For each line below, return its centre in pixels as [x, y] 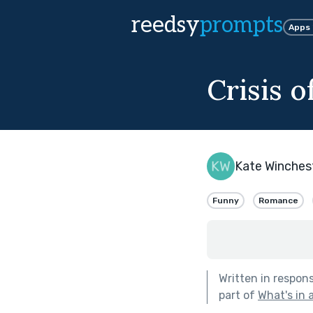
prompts [241, 25]
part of [238, 295]
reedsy [166, 25]
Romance [278, 200]
